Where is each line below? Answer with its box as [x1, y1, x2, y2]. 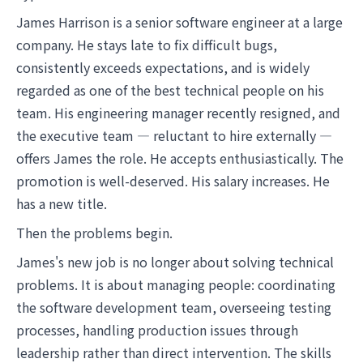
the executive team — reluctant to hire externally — [16, 126, 332, 145]
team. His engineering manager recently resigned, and [16, 103, 340, 122]
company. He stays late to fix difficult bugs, [16, 35, 277, 54]
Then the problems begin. [16, 223, 173, 242]
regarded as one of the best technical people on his [16, 80, 324, 100]
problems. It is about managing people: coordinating [16, 275, 335, 294]
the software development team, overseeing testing [16, 297, 331, 317]
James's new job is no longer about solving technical [16, 252, 334, 271]
